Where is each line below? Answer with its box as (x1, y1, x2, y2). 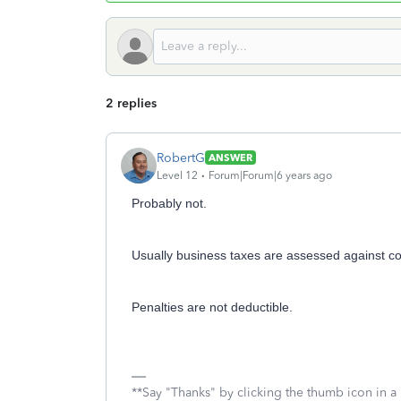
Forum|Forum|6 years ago (209, 168, 332, 182)
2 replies (106, 96, 157, 111)
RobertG (157, 149, 205, 166)
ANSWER (209, 151, 252, 164)
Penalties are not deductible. (132, 300, 293, 314)
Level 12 (157, 168, 198, 182)
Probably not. (132, 196, 210, 210)
